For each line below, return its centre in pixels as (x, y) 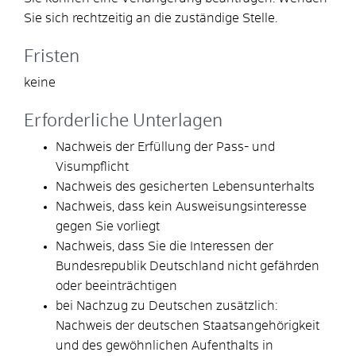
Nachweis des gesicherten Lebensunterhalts (185, 186)
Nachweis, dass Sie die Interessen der (164, 246)
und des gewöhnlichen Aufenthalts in (164, 345)
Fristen (52, 57)
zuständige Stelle (225, 18)
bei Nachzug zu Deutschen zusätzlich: (166, 306)
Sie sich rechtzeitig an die (99, 18)
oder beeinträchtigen (116, 286)
